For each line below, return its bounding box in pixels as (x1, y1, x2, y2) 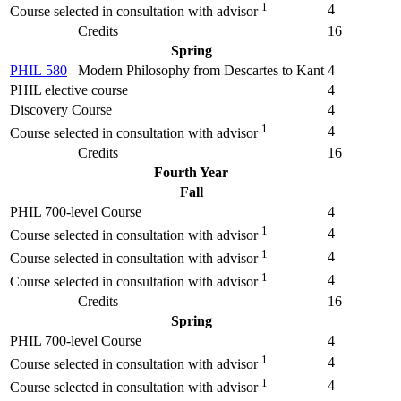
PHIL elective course (10, 81, 128, 98)
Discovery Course (10, 101, 112, 117)
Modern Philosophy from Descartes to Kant (78, 62, 324, 78)
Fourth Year (154, 164, 228, 180)
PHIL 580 (10, 62, 67, 78)
